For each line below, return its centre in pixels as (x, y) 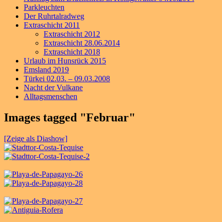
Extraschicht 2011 (52, 25)
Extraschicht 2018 (72, 52)
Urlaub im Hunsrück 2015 (65, 60)
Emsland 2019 (46, 69)
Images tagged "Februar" (70, 117)
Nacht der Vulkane (53, 87)
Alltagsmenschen (51, 96)
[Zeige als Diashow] (36, 138)
